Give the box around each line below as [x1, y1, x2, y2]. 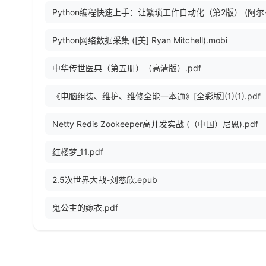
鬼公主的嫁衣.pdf [52, 202, 118, 213]
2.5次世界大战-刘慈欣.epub [52, 175, 157, 185]
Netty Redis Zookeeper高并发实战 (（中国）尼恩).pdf [52, 119, 258, 129]
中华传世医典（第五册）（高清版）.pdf [52, 63, 201, 74]
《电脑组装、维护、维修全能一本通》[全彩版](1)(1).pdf [52, 91, 261, 102]
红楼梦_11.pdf [52, 147, 103, 157]
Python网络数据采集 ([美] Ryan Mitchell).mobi [52, 35, 227, 46]
